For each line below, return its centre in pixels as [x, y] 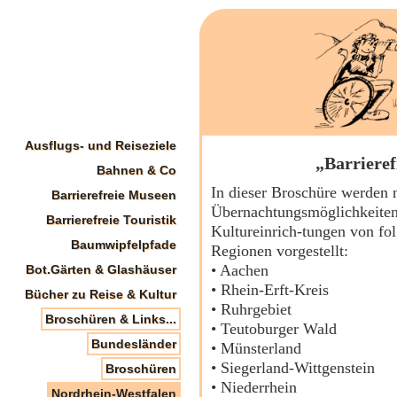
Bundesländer [134, 344]
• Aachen [240, 270]
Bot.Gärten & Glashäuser [101, 269]
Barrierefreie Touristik [111, 220]
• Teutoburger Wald [274, 329]
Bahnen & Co [136, 170]
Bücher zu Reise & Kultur [101, 294]
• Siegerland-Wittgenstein [293, 368]
